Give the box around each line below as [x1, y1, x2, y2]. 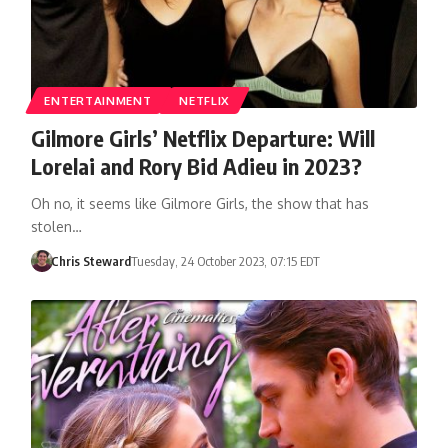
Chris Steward [51, 252, 132, 269]
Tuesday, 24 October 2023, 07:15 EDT [131, 252, 321, 269]
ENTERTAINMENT [44, 92, 152, 108]
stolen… [30, 217, 82, 235]
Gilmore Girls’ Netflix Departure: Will [30, 123, 375, 152]
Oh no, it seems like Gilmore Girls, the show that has [30, 194, 369, 212]
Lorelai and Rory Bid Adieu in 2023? [30, 151, 362, 180]
